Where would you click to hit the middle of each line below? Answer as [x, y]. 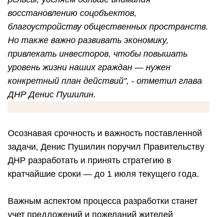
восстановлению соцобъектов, [72, 13]
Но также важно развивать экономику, [88, 40]
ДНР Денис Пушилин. [52, 95]
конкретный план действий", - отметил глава [105, 81]
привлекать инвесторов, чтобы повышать [98, 54]
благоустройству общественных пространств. [108, 27]
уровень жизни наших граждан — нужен [89, 68]
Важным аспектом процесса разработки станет [103, 201]
